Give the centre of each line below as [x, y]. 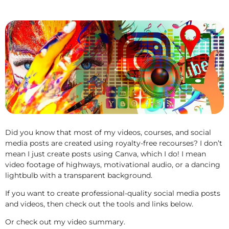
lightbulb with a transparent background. [79, 175]
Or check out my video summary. [65, 222]
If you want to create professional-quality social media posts [113, 193]
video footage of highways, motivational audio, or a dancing [113, 164]
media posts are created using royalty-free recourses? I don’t [114, 143]
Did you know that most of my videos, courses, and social [108, 132]
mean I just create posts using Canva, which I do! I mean [106, 154]
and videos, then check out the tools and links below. [99, 204]
